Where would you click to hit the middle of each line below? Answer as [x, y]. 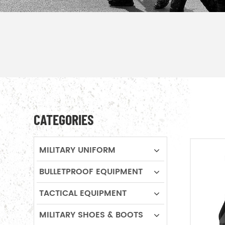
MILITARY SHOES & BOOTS [91, 215]
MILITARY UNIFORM [77, 150]
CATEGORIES [64, 120]
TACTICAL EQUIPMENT [83, 193]
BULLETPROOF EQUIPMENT [91, 172]
